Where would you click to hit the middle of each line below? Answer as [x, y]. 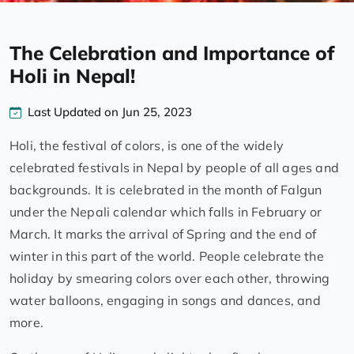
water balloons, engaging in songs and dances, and [165, 301]
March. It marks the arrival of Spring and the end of [163, 234]
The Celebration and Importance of [172, 53]
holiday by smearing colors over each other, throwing [170, 279]
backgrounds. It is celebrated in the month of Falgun [166, 190]
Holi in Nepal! [72, 76]
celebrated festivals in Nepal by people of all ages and [175, 168]
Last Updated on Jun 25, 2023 [110, 112]
